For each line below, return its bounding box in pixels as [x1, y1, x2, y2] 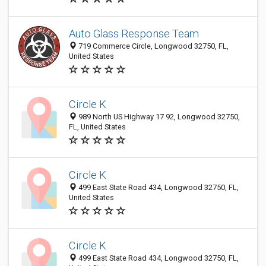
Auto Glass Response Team [69, 27, 199, 40]
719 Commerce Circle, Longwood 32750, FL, [77, 42, 229, 50]
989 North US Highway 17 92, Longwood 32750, [77, 112, 240, 121]
